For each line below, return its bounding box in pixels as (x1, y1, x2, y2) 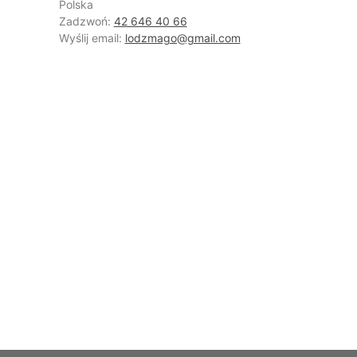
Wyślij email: (58, 31, 125, 45)
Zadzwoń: (58, 14, 114, 29)
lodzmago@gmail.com (124, 31, 241, 45)
